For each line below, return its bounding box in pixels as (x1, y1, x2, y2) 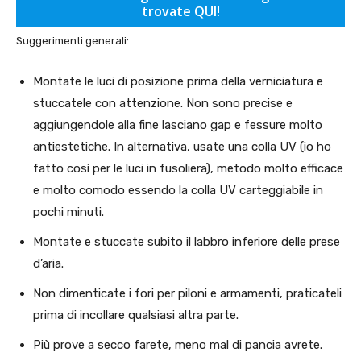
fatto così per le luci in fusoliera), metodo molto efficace (33, 160, 343, 176)
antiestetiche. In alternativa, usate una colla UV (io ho (33, 139, 331, 154)
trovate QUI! (141, 2, 220, 20)
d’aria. (33, 255, 64, 271)
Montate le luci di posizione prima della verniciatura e (33, 73, 323, 89)
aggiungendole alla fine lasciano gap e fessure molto (33, 117, 322, 132)
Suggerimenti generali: (16, 34, 129, 47)
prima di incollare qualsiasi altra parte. (33, 307, 239, 322)
